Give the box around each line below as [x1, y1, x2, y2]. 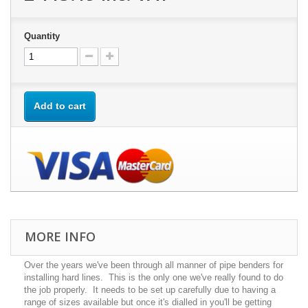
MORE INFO [25, 228, 96, 245]
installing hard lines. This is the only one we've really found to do [24, 272, 283, 283]
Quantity [24, 30, 60, 41]
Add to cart [34, 100, 86, 111]
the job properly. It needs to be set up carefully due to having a [24, 284, 276, 295]
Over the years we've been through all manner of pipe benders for [24, 259, 283, 270]
